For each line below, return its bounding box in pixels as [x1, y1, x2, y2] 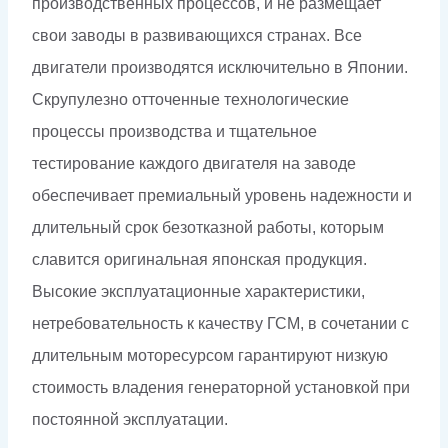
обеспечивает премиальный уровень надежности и [32, 187, 412, 205]
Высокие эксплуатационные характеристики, [32, 283, 365, 301]
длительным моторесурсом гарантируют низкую [32, 347, 388, 365]
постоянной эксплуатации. [32, 411, 228, 429]
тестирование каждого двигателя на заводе [32, 155, 356, 173]
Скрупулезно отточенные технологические [32, 91, 349, 109]
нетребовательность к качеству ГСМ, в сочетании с [32, 315, 409, 333]
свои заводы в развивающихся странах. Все [32, 27, 362, 45]
